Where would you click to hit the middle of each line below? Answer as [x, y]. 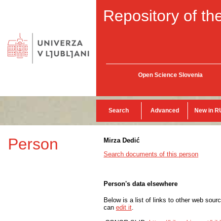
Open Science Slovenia [170, 75]
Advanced [165, 110]
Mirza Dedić [122, 140]
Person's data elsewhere [141, 184]
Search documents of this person [151, 154]
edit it [124, 207]
